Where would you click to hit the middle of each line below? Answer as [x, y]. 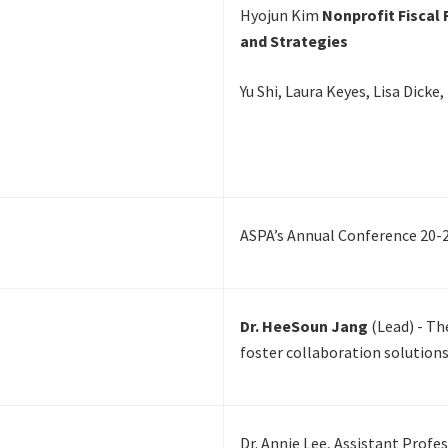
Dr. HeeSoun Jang [305, 326]
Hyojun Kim [281, 15]
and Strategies [294, 41]
